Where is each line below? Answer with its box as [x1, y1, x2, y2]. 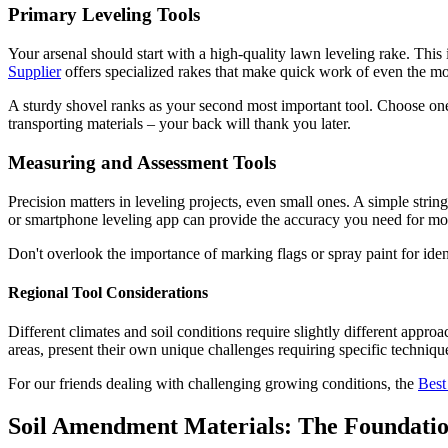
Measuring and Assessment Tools [8, 151, 276, 173]
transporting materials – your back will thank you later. [8, 115, 351, 133]
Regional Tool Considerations [8, 283, 208, 301]
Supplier [8, 63, 61, 81]
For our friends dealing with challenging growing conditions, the [8, 375, 418, 393]
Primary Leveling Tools [8, 4, 200, 26]
